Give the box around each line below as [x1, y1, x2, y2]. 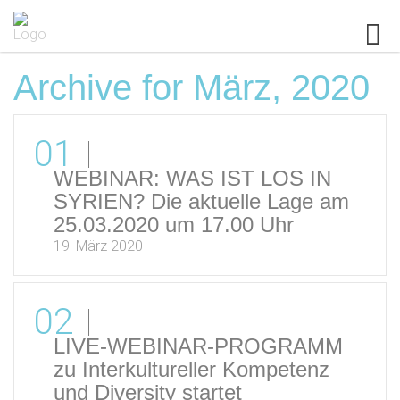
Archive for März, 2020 [13, 68, 370, 107]
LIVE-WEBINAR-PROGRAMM [54, 334, 343, 358]
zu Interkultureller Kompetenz [54, 357, 329, 381]
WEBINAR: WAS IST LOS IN [54, 166, 331, 190]
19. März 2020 [54, 237, 143, 254]
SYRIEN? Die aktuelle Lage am [54, 189, 349, 213]
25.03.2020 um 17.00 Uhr [54, 212, 294, 237]
